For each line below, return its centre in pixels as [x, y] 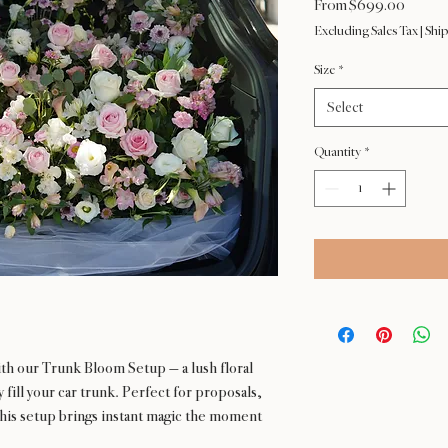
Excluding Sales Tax [366, 31]
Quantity [337, 152]
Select [345, 107]
